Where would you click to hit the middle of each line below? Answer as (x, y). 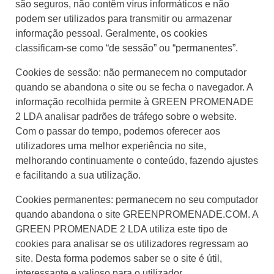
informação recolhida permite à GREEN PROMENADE (135, 102)
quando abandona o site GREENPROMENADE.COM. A (137, 214)
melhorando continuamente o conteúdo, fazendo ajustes (137, 160)
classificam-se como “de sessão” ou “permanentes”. (127, 48)
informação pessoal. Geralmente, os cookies (111, 33)
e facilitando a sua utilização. (78, 175)
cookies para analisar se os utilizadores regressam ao (132, 243)
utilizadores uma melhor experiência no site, (111, 146)
